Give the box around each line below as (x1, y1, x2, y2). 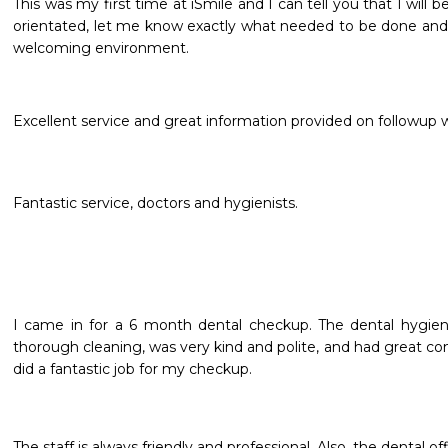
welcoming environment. (13, 39, 193, 57)
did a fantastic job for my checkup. (13, 360, 252, 378)
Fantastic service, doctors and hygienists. (13, 194, 298, 212)
